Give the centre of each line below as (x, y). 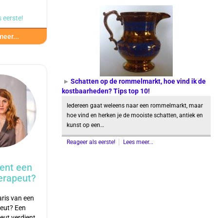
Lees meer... (138, 142)
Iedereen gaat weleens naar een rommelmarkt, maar (135, 106)
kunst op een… (85, 125)
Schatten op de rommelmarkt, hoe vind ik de (138, 81)
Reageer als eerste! (92, 142)
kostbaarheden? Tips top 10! (106, 91)
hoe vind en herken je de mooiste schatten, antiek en (135, 115)
